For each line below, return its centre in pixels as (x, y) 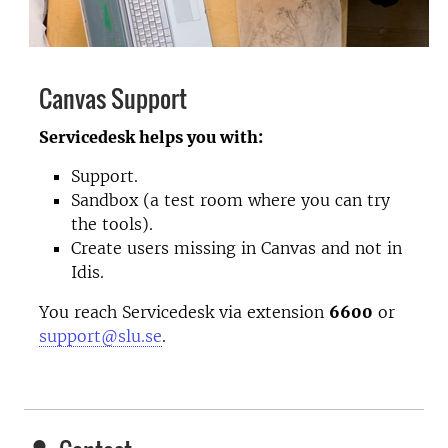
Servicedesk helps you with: (151, 137)
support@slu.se (100, 336)
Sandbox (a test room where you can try (230, 200)
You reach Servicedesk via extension (184, 312)
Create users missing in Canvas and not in (236, 248)
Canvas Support (113, 98)
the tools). (112, 224)
